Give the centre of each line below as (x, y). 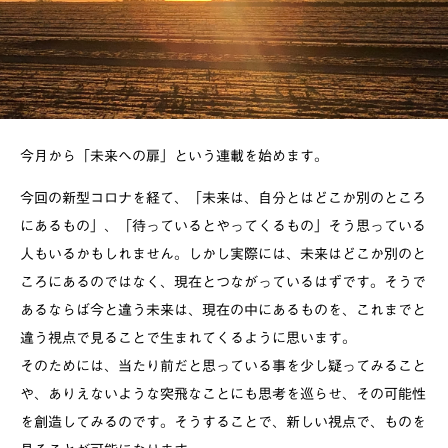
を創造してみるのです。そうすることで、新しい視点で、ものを (223, 421)
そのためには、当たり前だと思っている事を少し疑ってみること (223, 365)
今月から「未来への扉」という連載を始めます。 (174, 155)
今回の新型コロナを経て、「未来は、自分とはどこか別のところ (223, 197)
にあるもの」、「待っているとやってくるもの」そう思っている (223, 225)
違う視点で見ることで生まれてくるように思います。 (188, 337)
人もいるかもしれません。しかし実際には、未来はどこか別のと (223, 253)
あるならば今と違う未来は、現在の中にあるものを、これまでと (223, 309)
